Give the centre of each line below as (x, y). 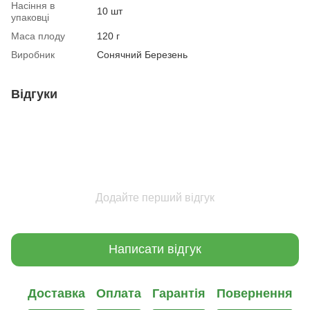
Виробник (33, 54)
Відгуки (34, 94)
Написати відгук (155, 249)
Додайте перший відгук (155, 197)
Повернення (255, 294)
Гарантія (179, 294)
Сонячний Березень (142, 54)
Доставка (56, 294)
